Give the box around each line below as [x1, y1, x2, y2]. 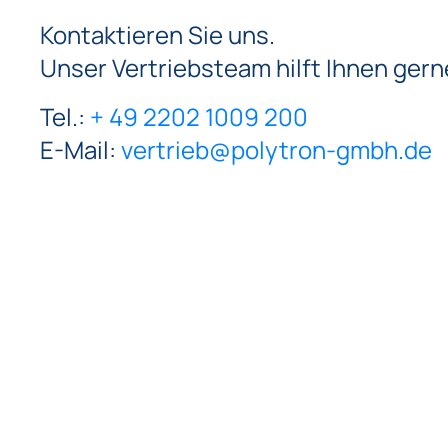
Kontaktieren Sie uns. [40, 17, 275, 51]
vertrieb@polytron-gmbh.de [121, 132, 432, 166]
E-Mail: [40, 132, 121, 166]
